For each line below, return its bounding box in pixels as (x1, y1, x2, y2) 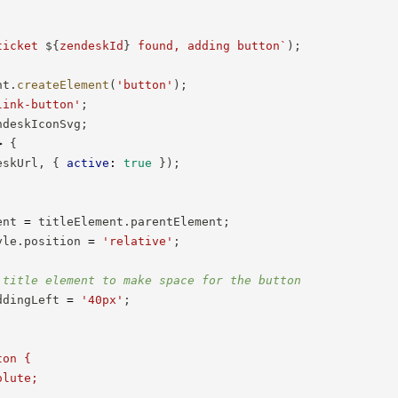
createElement (17, 77, 110, 92)
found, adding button (131, 38, 281, 52)
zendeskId (60, 38, 124, 52)
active (67, 155, 110, 170)
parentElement (131, 214, 224, 228)
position (24, 234, 89, 248)
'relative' (102, 234, 174, 248)
